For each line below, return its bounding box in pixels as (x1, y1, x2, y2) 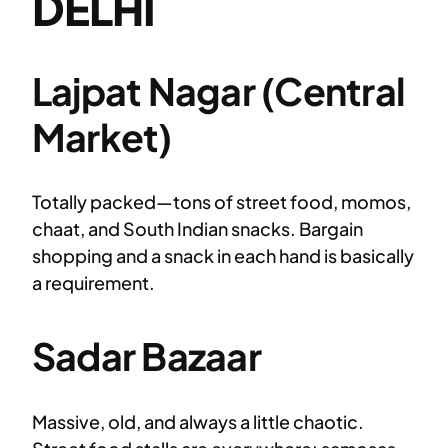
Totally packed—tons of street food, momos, (32, 189, 411, 213)
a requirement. (32, 270, 155, 294)
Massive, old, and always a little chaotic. (32, 409, 364, 433)
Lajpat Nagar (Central (32, 66, 405, 114)
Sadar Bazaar (32, 332, 261, 380)
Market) (32, 112, 172, 160)
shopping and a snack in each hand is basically (32, 243, 414, 267)
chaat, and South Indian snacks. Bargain (32, 216, 363, 240)
